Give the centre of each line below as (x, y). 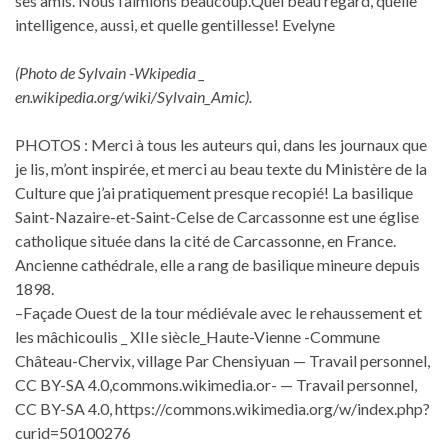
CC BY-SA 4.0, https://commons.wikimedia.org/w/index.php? (222, 408)
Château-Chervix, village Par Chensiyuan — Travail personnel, (222, 360)
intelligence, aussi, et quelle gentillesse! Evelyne (175, 24)
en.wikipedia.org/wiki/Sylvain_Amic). (135, 96)
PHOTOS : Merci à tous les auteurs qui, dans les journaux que (221, 144)
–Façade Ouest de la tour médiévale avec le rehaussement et (218, 312)
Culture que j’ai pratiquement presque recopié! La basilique (214, 192)
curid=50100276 (73, 432)
